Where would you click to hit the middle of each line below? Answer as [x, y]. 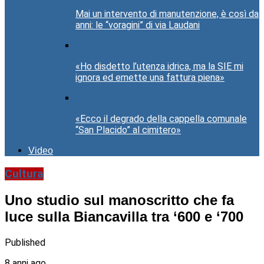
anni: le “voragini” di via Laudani [138, 25]
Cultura [24, 174]
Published [25, 242]
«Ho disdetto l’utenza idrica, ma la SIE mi [159, 67]
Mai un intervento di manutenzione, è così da [167, 14]
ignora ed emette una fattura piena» [150, 78]
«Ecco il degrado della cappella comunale [161, 119]
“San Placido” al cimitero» [128, 130]
